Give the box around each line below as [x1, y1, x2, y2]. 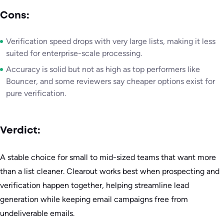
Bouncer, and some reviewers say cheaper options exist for [6, 76, 215, 86]
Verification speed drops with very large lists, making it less [6, 36, 215, 46]
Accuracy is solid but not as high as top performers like [6, 64, 200, 74]
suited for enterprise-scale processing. [6, 48, 142, 58]
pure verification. [6, 88, 66, 98]
